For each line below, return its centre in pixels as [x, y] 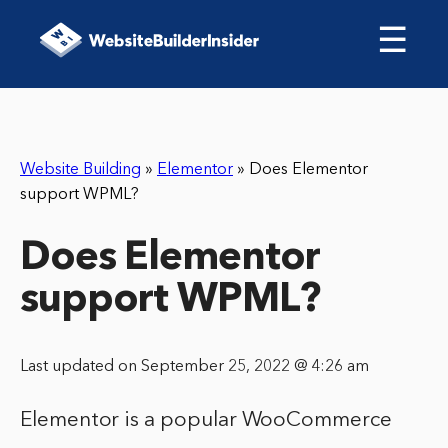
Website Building [80, 170]
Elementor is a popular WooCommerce [206, 421]
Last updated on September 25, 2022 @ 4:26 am [194, 367]
